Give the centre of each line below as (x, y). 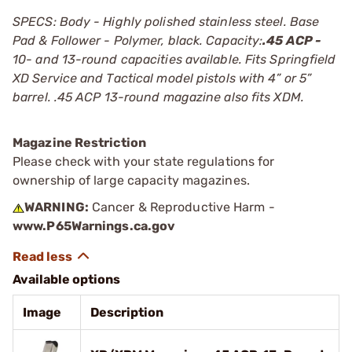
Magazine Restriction (79, 143)
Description (127, 312)
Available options (66, 279)
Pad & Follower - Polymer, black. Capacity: (138, 40)
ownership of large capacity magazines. (131, 180)
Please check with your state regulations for (144, 161)
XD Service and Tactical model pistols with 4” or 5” (162, 78)
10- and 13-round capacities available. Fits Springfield (174, 59)
